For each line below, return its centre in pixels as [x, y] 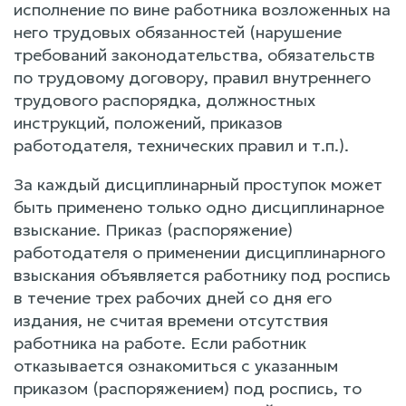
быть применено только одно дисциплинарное [199, 207]
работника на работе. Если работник [160, 343]
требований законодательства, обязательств [194, 54]
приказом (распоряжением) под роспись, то [188, 388]
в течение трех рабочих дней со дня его [173, 297]
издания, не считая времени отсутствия [171, 320]
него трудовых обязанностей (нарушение [178, 32]
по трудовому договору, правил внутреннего [192, 77]
